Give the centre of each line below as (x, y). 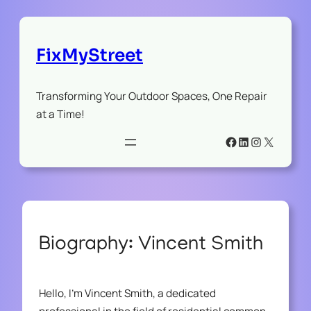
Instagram (278, 141)
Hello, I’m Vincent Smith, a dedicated (127, 293)
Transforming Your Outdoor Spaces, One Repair (152, 96)
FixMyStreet (90, 55)
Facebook (253, 141)
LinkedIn (261, 141)
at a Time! (60, 114)
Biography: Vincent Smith (151, 245)
